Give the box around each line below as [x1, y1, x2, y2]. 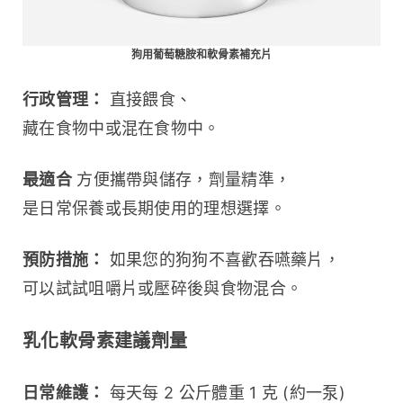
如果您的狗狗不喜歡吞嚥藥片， [104, 249, 340, 269]
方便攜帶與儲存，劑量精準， [71, 169, 291, 189]
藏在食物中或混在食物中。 [22, 118, 220, 138]
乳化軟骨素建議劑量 [22, 329, 188, 352]
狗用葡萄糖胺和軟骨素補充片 [131, 47, 272, 61]
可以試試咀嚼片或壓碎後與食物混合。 [22, 278, 303, 298]
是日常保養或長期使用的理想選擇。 [22, 198, 286, 218]
